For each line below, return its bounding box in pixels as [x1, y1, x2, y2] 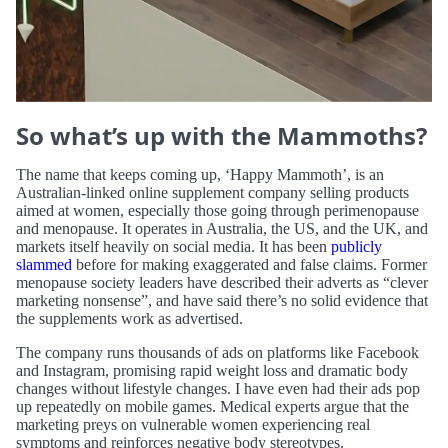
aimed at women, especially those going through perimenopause [16, 202, 419, 220]
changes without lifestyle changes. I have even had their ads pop [16, 380, 420, 398]
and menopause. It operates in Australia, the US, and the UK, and [16, 220, 428, 238]
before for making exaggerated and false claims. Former [72, 256, 427, 274]
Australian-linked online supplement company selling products [16, 184, 409, 202]
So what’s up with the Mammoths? [16, 119, 427, 153]
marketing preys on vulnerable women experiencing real [16, 416, 370, 434]
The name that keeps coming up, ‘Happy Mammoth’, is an [16, 166, 384, 184]
